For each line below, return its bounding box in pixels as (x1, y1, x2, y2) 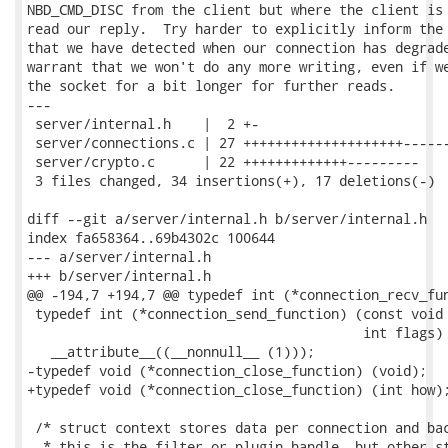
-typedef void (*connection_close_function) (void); (27, 361, 427, 380)
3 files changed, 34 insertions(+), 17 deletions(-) (27, 171, 435, 190)
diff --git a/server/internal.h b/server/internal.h (27, 209, 427, 228)
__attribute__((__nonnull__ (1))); (27, 342, 315, 361)
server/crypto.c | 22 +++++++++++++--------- (27, 152, 419, 171)
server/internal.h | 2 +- (27, 114, 259, 133)
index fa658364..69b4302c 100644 (27, 228, 275, 247)
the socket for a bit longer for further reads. (27, 76, 395, 95)
